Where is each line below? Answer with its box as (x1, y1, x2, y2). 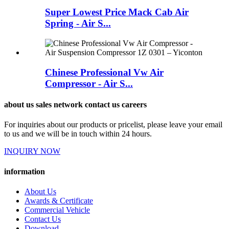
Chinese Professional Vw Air (45, 66, 164, 78)
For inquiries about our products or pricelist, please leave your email (4, 120, 222, 129)
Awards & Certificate (25, 196, 93, 205)
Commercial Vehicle (25, 205, 90, 214)
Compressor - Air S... (45, 78, 133, 89)
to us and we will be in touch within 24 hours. (4, 129, 152, 139)
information (4, 167, 45, 176)
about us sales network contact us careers (4, 100, 147, 109)
